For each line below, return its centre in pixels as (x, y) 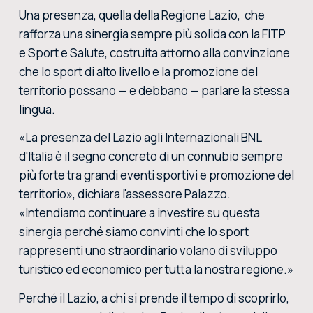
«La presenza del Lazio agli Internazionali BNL (140, 138)
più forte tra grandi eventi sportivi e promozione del (156, 175)
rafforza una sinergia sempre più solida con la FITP (152, 34)
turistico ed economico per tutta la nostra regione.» (156, 270)
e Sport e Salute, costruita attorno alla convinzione (154, 52)
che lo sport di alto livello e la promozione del (138, 71)
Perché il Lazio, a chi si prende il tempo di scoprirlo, (154, 298)
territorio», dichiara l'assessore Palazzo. (124, 194)
